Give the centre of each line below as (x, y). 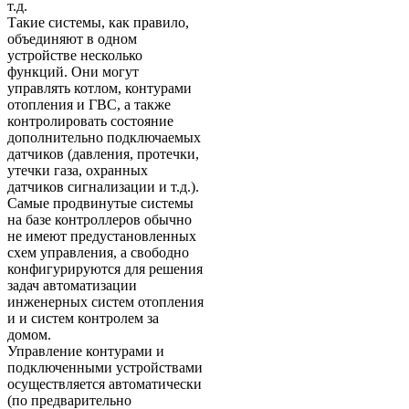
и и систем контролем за (83, 319)
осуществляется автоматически (105, 384)
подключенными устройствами (105, 368)
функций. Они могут (73, 72)
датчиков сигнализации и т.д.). (103, 187)
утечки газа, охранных (78, 171)
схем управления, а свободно (98, 253)
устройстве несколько (75, 56)
